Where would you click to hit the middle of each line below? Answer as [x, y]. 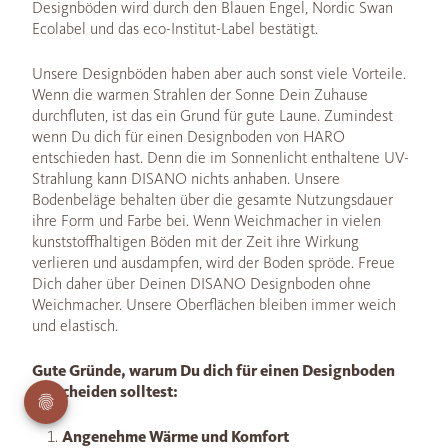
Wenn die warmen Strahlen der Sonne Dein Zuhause [200, 95]
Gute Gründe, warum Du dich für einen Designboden [213, 371]
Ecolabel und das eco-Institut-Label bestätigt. [175, 29]
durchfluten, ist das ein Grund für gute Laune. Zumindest [212, 116]
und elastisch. [75, 326]
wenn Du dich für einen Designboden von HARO [188, 137]
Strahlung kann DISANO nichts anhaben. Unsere [186, 179]
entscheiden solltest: [105, 392]
